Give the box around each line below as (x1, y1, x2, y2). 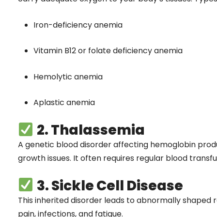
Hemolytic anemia (33, 71, 103, 82)
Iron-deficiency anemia (33, 19, 123, 31)
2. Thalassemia (36, 120, 145, 139)
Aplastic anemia (33, 97, 95, 108)
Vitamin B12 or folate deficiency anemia (33, 45, 183, 57)
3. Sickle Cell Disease (36, 176, 183, 195)
